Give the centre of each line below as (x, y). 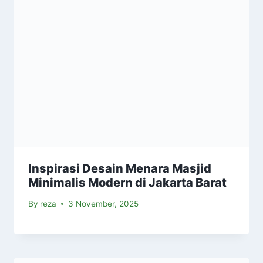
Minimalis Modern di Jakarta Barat (127, 183)
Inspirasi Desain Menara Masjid (120, 169)
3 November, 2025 (104, 203)
